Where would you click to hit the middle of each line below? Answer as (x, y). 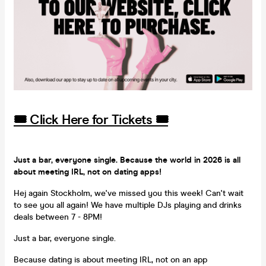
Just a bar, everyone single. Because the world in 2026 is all (127, 160)
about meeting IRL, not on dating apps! (88, 172)
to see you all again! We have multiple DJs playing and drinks (128, 205)
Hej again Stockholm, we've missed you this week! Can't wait (129, 193)
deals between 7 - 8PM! (58, 217)
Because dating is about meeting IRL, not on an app (110, 259)
